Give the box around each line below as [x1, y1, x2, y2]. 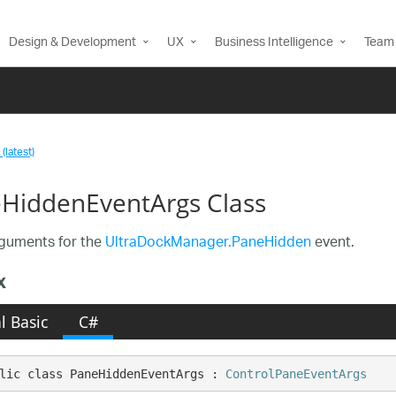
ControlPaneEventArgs [225, 366, 368, 381]
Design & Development [9, 29, 136, 57]
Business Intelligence [215, 29, 333, 57]
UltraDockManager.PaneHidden [104, 229, 311, 258]
